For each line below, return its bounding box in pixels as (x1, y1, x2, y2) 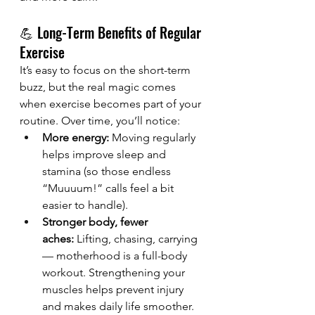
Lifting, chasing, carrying (74, 232, 200, 246)
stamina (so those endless (42, 165, 174, 179)
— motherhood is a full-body (42, 249, 190, 263)
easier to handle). (42, 198, 128, 212)
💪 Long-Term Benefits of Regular (20, 22, 205, 44)
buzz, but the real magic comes (20, 80, 179, 94)
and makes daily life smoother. (42, 300, 194, 314)
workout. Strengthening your (42, 266, 188, 280)
